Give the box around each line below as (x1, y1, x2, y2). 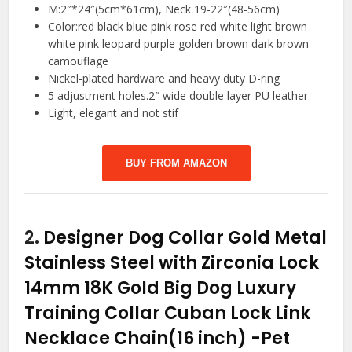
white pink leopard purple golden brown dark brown (48, 36, 310, 52)
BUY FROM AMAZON (125, 157, 227, 170)
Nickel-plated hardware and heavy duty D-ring (48, 71, 280, 86)
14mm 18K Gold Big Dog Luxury (24, 276, 297, 301)
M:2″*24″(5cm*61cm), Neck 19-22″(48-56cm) (48, 2, 280, 17)
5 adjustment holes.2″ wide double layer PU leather (48, 88, 309, 104)
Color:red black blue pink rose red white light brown (48, 19, 308, 35)
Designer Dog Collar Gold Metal (43, 225, 328, 251)
